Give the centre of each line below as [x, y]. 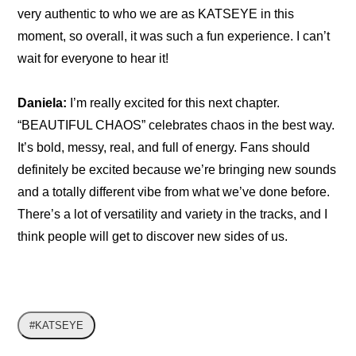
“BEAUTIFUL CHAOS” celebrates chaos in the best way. [176, 126]
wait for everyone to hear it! [93, 59]
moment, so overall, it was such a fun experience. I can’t [174, 37]
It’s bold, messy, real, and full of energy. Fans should [164, 148]
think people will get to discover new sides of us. [153, 237]
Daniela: [43, 103]
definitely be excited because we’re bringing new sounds [177, 170]
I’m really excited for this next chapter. [174, 103]
